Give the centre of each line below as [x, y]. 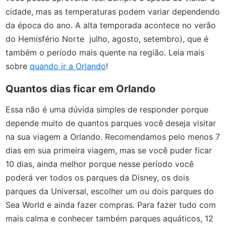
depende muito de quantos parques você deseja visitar [111, 123]
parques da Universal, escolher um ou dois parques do [110, 191]
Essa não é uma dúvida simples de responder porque [107, 110]
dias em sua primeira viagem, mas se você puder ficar [109, 151]
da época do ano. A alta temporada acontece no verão [111, 25]
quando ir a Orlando [68, 66]
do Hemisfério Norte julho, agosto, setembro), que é [107, 39]
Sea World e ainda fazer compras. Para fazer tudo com [111, 205]
